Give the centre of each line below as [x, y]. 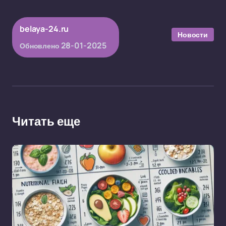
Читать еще [46, 122]
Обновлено [40, 46]
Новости [192, 35]
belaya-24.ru [44, 29]
